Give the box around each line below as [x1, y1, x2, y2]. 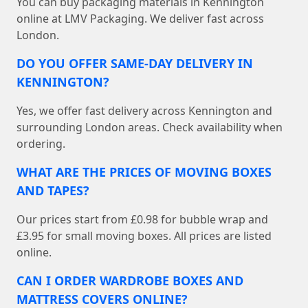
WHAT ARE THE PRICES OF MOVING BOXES [16, 164, 272, 181]
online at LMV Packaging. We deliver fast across [16, 11, 264, 27]
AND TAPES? [16, 182, 89, 199]
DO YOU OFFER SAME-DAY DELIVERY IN [16, 55, 253, 72]
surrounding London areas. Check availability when [16, 120, 283, 135]
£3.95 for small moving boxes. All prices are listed [16, 228, 272, 244]
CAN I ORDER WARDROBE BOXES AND [16, 272, 243, 289]
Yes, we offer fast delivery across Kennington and [16, 103, 272, 119]
